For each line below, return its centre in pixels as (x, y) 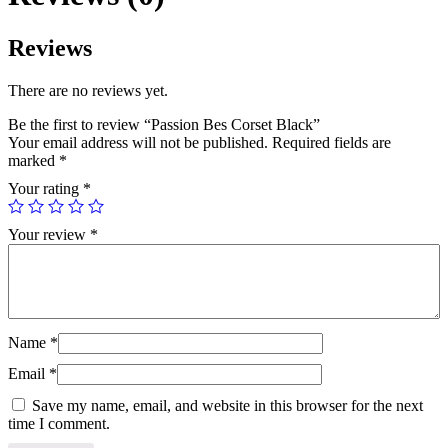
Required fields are (331, 142)
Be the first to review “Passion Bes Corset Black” (164, 124)
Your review (49, 234)
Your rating (45, 188)
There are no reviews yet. (88, 90)
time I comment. (59, 423)
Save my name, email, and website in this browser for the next (227, 405)
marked (33, 160)
